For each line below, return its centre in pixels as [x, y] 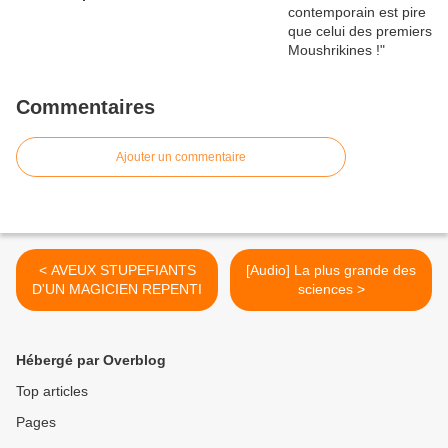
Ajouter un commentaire [181, 157]
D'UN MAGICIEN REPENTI [117, 289]
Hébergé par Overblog [91, 360]
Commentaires [85, 107]
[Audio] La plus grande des [331, 270]
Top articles [52, 391]
